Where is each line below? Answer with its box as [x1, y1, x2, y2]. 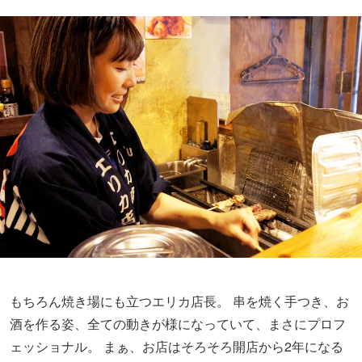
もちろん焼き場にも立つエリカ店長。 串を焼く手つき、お [10, 291, 349, 310]
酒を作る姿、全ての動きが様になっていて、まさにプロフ [10, 314, 346, 333]
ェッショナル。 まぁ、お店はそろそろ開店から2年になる [10, 336, 343, 356]
